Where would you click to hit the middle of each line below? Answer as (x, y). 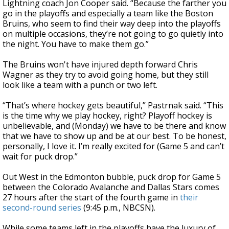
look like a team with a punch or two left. (80, 85)
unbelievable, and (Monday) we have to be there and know (114, 126)
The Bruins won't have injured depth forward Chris (100, 64)
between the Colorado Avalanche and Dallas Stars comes (111, 187)
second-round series (42, 208)
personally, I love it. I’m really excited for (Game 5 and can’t (113, 146)
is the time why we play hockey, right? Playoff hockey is (107, 116)
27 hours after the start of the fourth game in (91, 197)
